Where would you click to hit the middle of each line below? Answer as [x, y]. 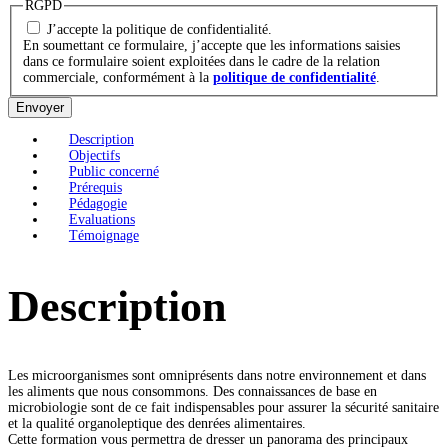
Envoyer [40, 108]
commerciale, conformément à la [117, 78]
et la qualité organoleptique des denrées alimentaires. [157, 424]
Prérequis [95, 188]
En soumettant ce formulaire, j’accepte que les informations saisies [211, 46]
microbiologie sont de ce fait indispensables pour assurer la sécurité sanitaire [223, 408]
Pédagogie [97, 204]
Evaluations [101, 220]
